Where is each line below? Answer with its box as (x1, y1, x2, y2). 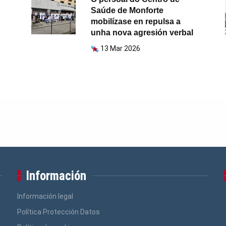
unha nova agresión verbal (91, 28, 194, 37)
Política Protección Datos (17, 208, 100, 216)
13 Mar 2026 (100, 44, 141, 53)
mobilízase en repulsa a (91, 17, 181, 26)
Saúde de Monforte (91, 6, 164, 15)
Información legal (17, 192, 73, 201)
